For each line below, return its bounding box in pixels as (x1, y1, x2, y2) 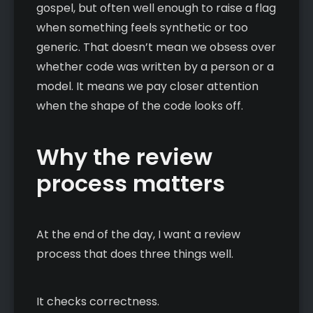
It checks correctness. (36, 293, 159, 310)
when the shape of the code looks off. (36, 97, 243, 114)
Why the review (36, 140, 212, 173)
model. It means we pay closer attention (36, 78, 259, 94)
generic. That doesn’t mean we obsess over (36, 38, 276, 55)
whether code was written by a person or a (36, 58, 274, 75)
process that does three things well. (36, 245, 233, 262)
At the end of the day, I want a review (36, 226, 240, 242)
